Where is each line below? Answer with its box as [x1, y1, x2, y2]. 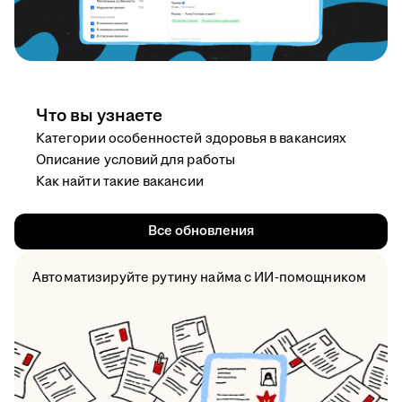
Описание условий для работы [36, 151, 235, 170]
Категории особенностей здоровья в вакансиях [36, 129, 347, 149]
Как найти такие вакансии [36, 172, 204, 192]
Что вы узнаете [36, 103, 162, 129]
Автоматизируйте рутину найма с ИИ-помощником [32, 268, 367, 288]
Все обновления [147, 222, 255, 241]
